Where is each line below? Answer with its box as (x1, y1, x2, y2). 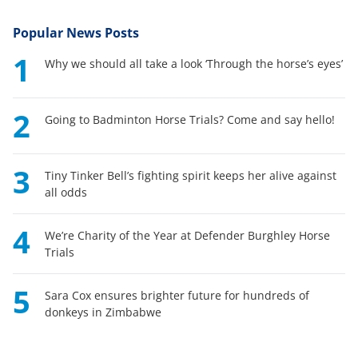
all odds (45, 184, 87, 200)
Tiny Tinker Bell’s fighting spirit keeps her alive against (45, 167, 336, 183)
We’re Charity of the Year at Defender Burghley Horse (45, 227, 330, 243)
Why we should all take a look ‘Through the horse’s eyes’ (45, 55, 343, 71)
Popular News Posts (13, 23, 139, 42)
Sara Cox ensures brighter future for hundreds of (45, 287, 309, 303)
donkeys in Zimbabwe (45, 304, 161, 320)
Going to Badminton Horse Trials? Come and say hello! (45, 111, 335, 127)
